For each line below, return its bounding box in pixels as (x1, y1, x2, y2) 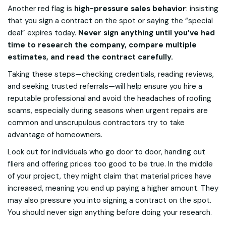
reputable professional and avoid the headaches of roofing (8, 93, 211, 103)
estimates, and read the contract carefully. (8, 52, 173, 62)
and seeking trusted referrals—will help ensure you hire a (8, 81, 202, 91)
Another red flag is (8, 4, 74, 14)
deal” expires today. (8, 28, 78, 38)
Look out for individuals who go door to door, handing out (8, 147, 205, 157)
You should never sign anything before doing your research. (8, 207, 212, 217)
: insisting (186, 4, 218, 14)
